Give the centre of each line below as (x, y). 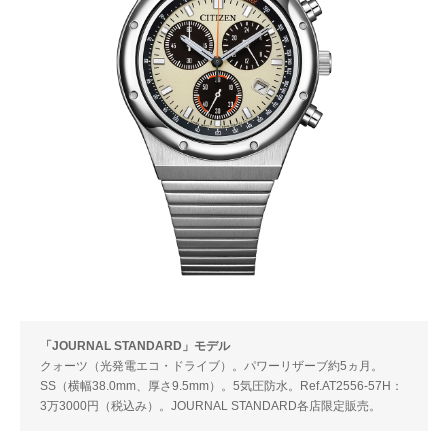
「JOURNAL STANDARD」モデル (135, 346)
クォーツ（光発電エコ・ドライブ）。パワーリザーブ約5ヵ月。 (211, 366)
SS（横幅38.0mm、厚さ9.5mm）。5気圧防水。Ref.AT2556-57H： (221, 386)
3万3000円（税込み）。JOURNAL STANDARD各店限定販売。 (210, 406)
